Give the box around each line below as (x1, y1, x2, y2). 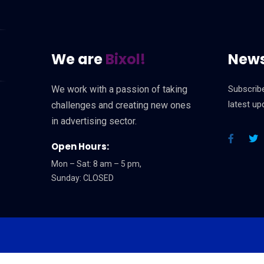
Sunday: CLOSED (51, 173, 114, 183)
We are (51, 49, 105, 69)
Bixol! (105, 49, 146, 69)
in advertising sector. (51, 115, 137, 127)
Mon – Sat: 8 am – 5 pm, (51, 159, 141, 169)
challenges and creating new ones (51, 100, 191, 111)
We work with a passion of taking (51, 84, 187, 95)
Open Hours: (51, 140, 109, 153)
